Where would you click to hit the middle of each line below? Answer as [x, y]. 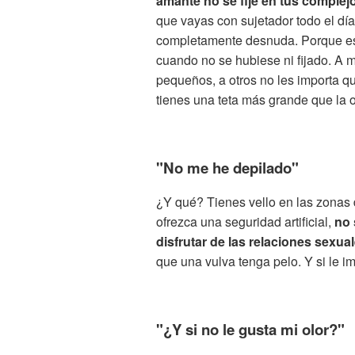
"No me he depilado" [227, 167]
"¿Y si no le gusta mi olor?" [250, 330]
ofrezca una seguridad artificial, [245, 222]
